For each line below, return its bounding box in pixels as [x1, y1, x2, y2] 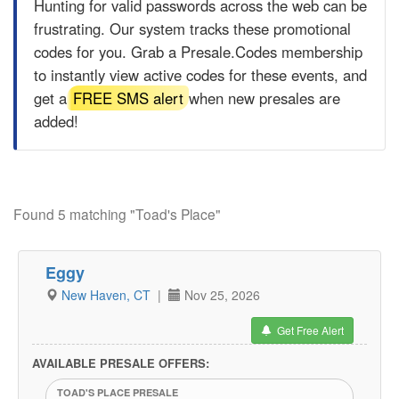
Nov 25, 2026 [181, 286, 260, 304]
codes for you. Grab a [34, 41, 181, 62]
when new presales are [184, 87, 341, 109]
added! [34, 110, 78, 132]
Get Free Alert [272, 322, 344, 338]
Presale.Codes [181, 41, 277, 62]
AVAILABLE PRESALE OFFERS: [32, 354, 209, 371]
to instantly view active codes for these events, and [34, 64, 367, 85]
